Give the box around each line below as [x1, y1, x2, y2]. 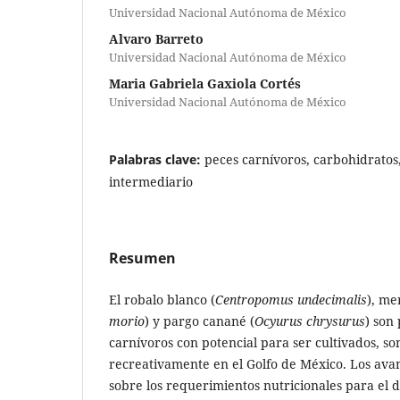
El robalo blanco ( [109, 290, 215, 308]
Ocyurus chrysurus [254, 312, 365, 329]
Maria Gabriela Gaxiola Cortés [109, 74, 301, 92]
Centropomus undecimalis [215, 290, 367, 308]
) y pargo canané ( [145, 312, 254, 329]
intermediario [109, 172, 193, 190]
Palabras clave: [109, 150, 204, 168]
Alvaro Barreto [109, 29, 204, 47]
